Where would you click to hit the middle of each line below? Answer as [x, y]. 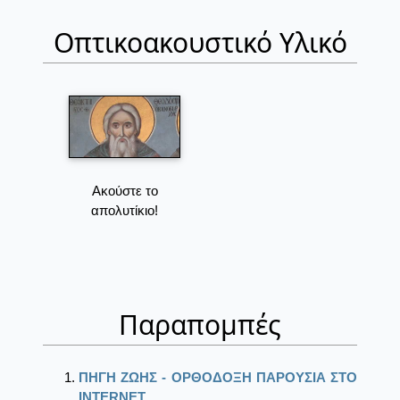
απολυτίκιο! [125, 211]
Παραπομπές [200, 325]
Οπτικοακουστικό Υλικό [200, 43]
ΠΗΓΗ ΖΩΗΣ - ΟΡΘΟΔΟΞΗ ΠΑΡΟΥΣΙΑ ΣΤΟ [218, 378]
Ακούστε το [125, 191]
